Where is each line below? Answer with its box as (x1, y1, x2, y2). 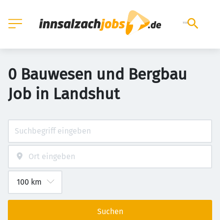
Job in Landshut (8, 84, 120, 103)
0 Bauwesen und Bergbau (8, 65, 187, 83)
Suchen (97, 207, 123, 216)
